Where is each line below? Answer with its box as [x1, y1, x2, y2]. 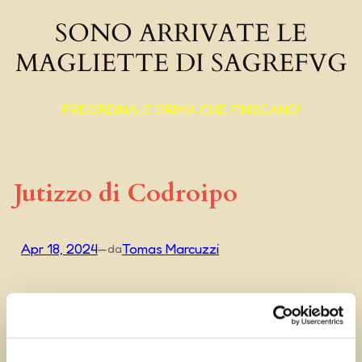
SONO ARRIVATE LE [55, 16, 307, 51]
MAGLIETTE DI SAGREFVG [15, 46, 347, 81]
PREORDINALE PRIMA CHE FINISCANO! [61, 101, 301, 118]
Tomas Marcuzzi [121, 240, 219, 257]
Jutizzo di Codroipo [13, 176, 238, 211]
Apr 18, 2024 [20, 240, 98, 257]
